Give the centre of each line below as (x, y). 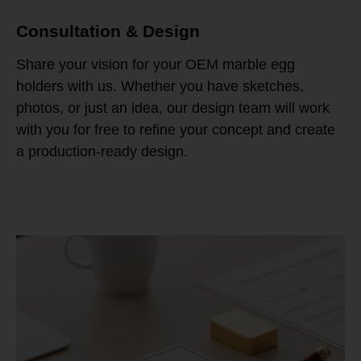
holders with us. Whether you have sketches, (160, 87)
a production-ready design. (102, 152)
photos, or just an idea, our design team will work (173, 108)
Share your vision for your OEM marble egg (156, 65)
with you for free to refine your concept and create (176, 130)
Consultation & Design (108, 31)
